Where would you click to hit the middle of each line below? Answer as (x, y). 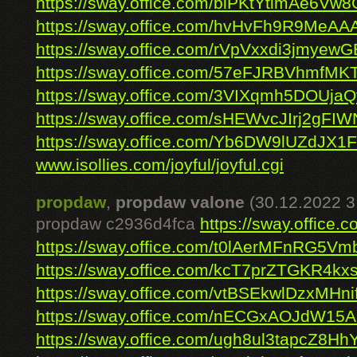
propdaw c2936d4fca (118, 224)
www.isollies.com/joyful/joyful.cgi (160, 165)
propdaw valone (180, 202)
